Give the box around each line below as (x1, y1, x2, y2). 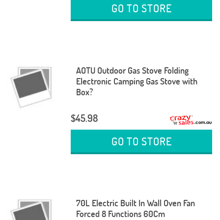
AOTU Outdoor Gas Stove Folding (76, 64, 189, 76)
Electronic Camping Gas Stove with (76, 75, 197, 87)
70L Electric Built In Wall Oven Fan (76, 197, 195, 209)
